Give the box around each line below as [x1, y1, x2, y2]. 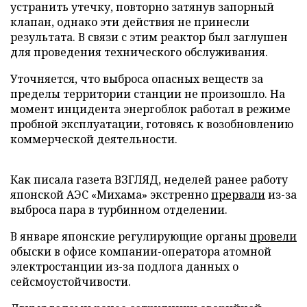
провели [249, 229, 297, 244]
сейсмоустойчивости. [10, 274, 131, 289]
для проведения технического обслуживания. [10, 45, 268, 60]
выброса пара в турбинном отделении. [10, 202, 228, 217]
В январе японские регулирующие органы [10, 229, 249, 244]
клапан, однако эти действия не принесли [10, 14, 249, 29]
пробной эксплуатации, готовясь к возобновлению [10, 116, 293, 132]
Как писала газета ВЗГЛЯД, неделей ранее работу [10, 172, 288, 187]
